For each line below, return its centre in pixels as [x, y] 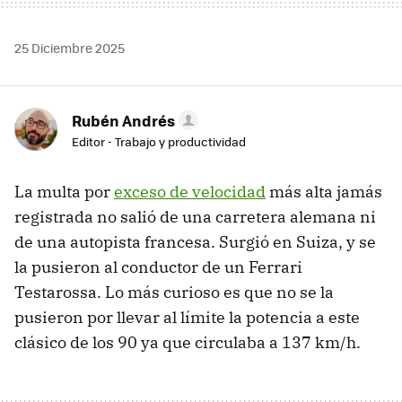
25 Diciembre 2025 [70, 48]
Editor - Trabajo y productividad [159, 142]
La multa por [64, 192]
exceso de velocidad [190, 192]
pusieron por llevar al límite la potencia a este [187, 318]
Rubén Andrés [123, 121]
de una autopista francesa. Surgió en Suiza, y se [195, 242]
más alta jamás [324, 192]
